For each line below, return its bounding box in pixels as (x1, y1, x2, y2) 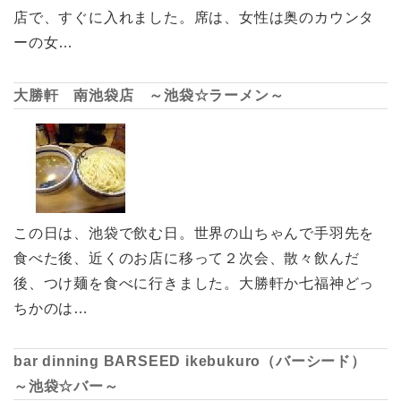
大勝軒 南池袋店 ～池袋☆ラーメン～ (13, 87, 285, 103)
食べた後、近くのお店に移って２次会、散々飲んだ (13, 250, 360, 266)
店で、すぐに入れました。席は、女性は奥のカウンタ (13, 9, 375, 25)
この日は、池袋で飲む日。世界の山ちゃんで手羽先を (13, 225, 375, 241)
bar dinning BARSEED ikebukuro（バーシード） (13, 353, 381, 369)
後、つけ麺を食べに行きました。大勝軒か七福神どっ (13, 275, 375, 291)
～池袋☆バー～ (13, 378, 119, 394)
